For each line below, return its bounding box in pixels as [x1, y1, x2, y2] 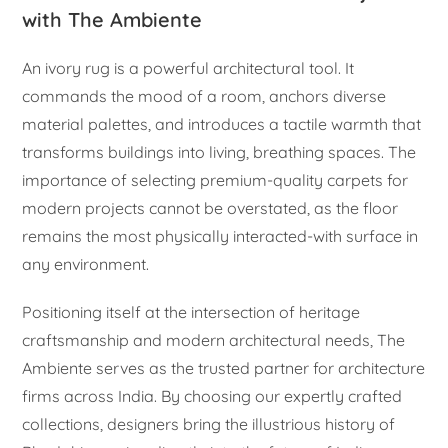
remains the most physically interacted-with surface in [22, 225, 419, 246]
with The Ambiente [22, 6, 203, 32]
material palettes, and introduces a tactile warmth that [22, 113, 422, 134]
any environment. [22, 253, 150, 274]
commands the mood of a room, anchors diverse [22, 85, 387, 106]
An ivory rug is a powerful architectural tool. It [22, 57, 355, 78]
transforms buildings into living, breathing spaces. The [22, 141, 417, 162]
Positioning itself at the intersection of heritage [22, 301, 361, 322]
